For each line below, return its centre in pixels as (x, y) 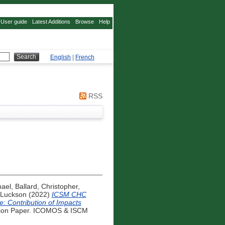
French (85, 58)
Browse (85, 22)
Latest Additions (51, 22)
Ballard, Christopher (46, 187)
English (61, 58)
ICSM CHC (69, 195)
